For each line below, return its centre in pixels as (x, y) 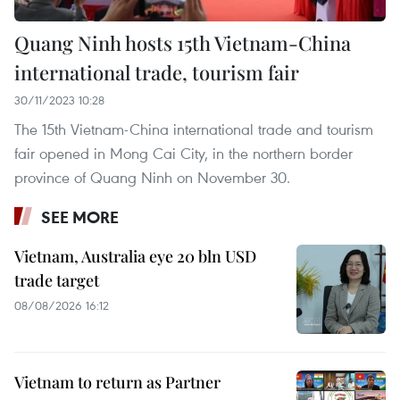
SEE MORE (80, 217)
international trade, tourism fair (157, 72)
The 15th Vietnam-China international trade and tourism (194, 129)
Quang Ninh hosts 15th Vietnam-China (183, 42)
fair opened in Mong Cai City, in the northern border (183, 153)
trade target (57, 280)
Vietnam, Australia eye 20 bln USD (135, 256)
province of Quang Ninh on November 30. (152, 177)
